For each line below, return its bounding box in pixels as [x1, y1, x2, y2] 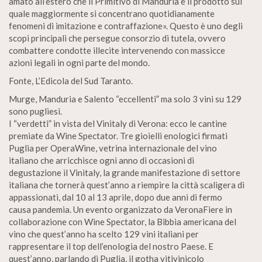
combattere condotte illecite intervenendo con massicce [9, 45, 225, 56]
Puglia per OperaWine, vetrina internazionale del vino [9, 143, 217, 153]
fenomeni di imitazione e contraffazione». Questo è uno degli [9, 20, 243, 31]
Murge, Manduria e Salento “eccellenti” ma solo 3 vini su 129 [9, 94, 242, 104]
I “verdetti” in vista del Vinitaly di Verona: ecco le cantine [9, 118, 227, 129]
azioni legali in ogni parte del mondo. [9, 57, 150, 68]
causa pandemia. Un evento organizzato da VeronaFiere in [9, 204, 232, 215]
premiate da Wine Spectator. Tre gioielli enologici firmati [9, 130, 227, 141]
